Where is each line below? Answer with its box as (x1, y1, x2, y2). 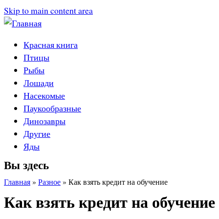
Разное (38, 176, 61, 187)
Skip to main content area (4, 4, 93, 16)
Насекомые (23, 89, 65, 101)
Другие (23, 127, 50, 139)
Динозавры (23, 114, 66, 127)
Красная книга (23, 38, 78, 50)
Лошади (23, 76, 54, 88)
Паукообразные (23, 102, 81, 114)
